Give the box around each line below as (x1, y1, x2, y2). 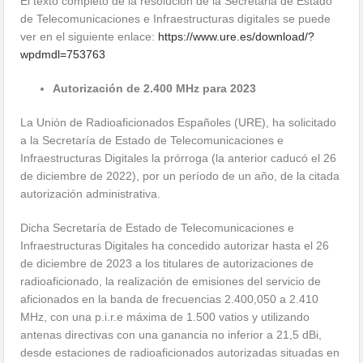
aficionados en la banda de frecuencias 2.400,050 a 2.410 (20, 293, 319, 305)
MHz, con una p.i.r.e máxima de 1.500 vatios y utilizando (20, 310, 310, 323)
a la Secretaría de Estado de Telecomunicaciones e (20, 134, 284, 147)
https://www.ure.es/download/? (158, 30, 315, 43)
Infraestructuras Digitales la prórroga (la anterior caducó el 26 (20, 152, 337, 164)
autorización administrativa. (20, 187, 161, 200)
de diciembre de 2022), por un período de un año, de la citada (20, 169, 340, 182)
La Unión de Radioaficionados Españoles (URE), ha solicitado (20, 116, 337, 129)
